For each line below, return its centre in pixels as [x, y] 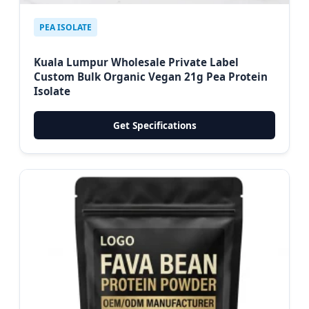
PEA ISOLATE [66, 27]
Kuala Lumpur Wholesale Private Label [136, 62]
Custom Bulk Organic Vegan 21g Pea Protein [151, 77]
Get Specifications [154, 125]
